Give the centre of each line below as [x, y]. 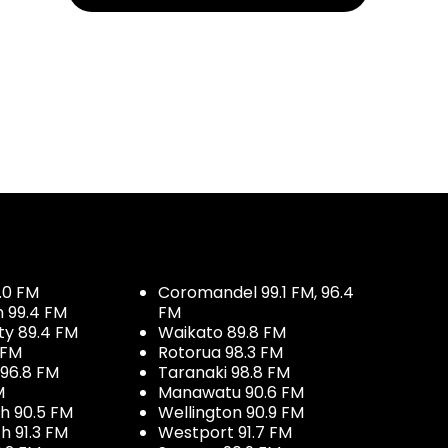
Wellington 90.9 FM [231, 412]
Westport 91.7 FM [225, 432]
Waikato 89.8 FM [222, 332]
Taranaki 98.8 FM [224, 372]
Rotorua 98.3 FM [220, 352]
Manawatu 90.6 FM [231, 392]
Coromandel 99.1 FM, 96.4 [256, 292]
